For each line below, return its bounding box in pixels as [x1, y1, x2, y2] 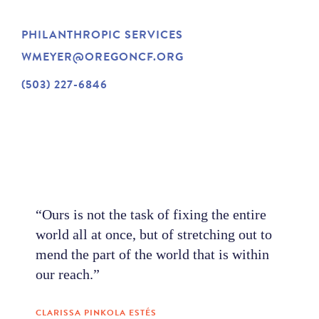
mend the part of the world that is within [36, 246, 269, 262]
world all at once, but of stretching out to [36, 226, 272, 242]
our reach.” [36, 266, 100, 282]
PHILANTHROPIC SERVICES [21, 26, 183, 43]
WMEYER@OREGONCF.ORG [21, 48, 184, 66]
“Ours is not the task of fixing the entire [36, 206, 266, 222]
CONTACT [70, 106, 127, 123]
